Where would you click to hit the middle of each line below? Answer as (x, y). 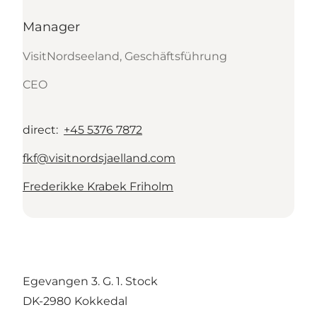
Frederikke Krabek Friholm (98, 186)
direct (39, 129)
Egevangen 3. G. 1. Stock (90, 281)
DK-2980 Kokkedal (75, 301)
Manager (51, 27)
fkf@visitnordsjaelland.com (99, 158)
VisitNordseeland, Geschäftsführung (125, 56)
